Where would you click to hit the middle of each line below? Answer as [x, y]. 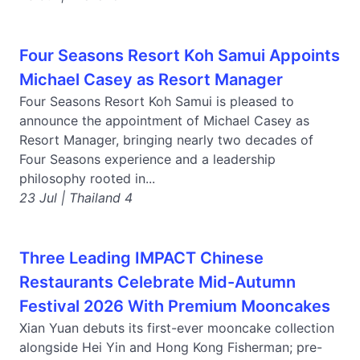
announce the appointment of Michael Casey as [164, 121]
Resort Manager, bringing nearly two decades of [166, 140]
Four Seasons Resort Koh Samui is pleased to [157, 101]
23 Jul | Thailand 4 [76, 198]
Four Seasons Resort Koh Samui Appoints [180, 55]
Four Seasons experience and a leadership [147, 159]
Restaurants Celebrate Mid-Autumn [157, 282]
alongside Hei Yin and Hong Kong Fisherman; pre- [171, 347]
